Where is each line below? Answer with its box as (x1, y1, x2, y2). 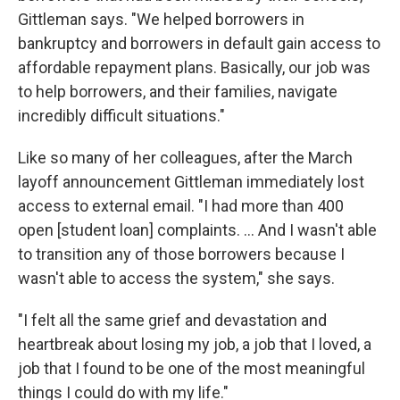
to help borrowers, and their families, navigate (18, 82, 337, 101)
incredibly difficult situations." (18, 106, 225, 125)
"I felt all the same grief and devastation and (18, 311, 327, 329)
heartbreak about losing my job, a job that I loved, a (18, 335, 371, 354)
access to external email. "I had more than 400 (18, 196, 344, 215)
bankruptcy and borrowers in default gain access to (18, 34, 380, 53)
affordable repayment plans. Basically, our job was (18, 58, 371, 77)
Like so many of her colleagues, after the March (18, 148, 353, 167)
